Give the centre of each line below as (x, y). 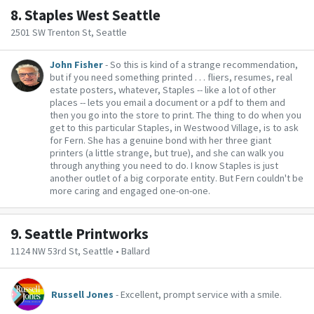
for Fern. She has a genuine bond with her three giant (161, 140)
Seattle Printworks (87, 233)
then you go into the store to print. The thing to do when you (176, 115)
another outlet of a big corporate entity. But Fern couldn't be (177, 178)
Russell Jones (82, 294)
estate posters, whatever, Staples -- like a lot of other (163, 89)
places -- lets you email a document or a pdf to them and (168, 102)
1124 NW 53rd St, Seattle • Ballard (80, 251)
